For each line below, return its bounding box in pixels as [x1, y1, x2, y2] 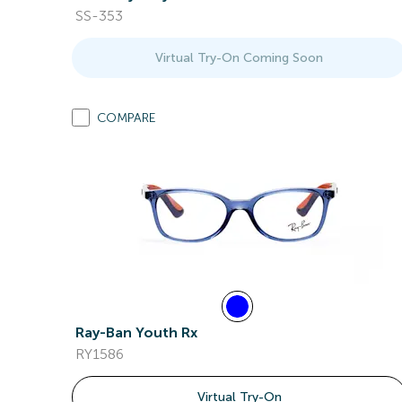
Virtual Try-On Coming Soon [155, 50, 324, 66]
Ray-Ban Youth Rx [75, 324, 197, 341]
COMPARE [97, 110, 156, 126]
